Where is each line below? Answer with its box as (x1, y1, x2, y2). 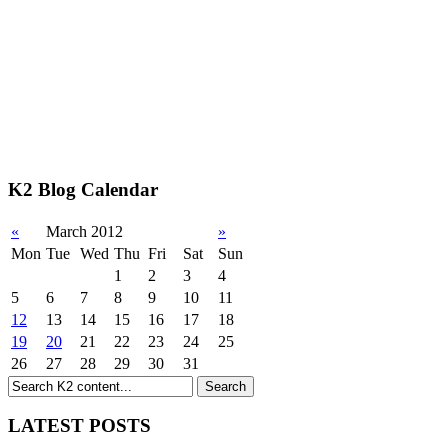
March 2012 (46, 222, 123, 240)
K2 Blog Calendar (8, 178, 158, 200)
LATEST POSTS (8, 415, 151, 437)
